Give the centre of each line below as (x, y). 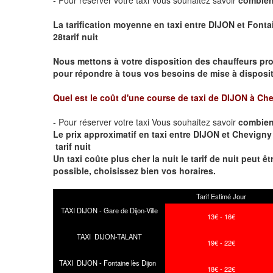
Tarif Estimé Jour (221, 196)
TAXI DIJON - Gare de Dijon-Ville (109, 210)
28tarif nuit (76, 36)
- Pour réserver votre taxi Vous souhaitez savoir (146, 122)
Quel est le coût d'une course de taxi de (137, 97)
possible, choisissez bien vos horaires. (134, 170)
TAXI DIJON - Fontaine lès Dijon (109, 262)
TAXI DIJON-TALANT (109, 236)
